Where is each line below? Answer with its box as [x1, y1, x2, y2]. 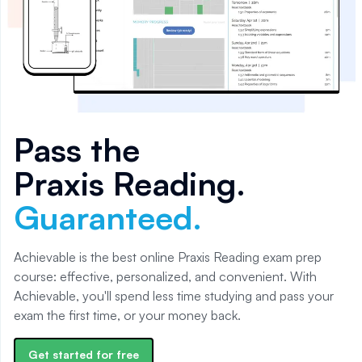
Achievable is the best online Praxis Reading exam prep [14, 248, 322, 265]
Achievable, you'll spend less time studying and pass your [14, 287, 334, 304]
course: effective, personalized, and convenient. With [14, 267, 317, 284]
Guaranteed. [14, 196, 202, 238]
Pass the [14, 128, 140, 170]
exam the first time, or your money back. [14, 306, 241, 323]
